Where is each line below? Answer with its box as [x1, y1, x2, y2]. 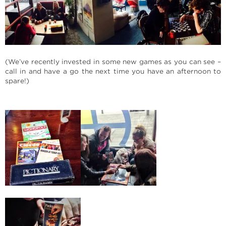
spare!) [5, 77, 29, 85]
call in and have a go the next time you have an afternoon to [5, 68, 221, 76]
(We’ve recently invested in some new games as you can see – [5, 58, 221, 66]
